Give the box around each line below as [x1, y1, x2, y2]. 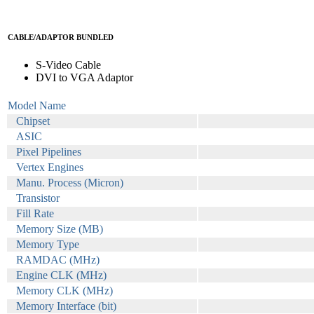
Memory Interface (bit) [16, 299, 116, 312]
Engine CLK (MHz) [16, 268, 107, 281]
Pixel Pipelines [16, 145, 81, 158]
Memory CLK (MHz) [16, 284, 113, 296]
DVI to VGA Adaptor [36, 71, 133, 83]
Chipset [16, 114, 50, 127]
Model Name [8, 99, 66, 111]
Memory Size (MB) [16, 222, 103, 235]
